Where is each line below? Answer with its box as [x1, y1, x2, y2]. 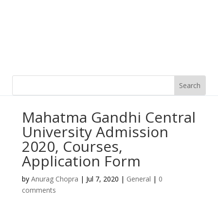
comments [21, 185, 56, 195]
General [126, 174, 151, 183]
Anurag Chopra [31, 174, 78, 183]
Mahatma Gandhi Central [21, 107, 196, 127]
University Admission [21, 122, 168, 142]
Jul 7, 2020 [86, 174, 119, 183]
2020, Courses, [21, 136, 123, 156]
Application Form [21, 151, 141, 171]
